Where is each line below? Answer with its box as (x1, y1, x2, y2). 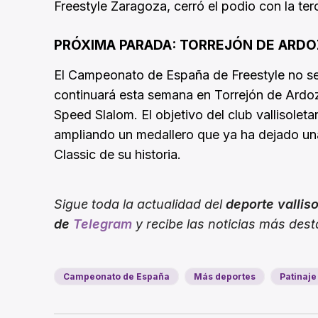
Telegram (73, 216, 132, 232)
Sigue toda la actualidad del (54, 197, 226, 212)
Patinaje (280, 271, 317, 283)
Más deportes (194, 271, 256, 283)
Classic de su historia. (54, 147, 181, 163)
